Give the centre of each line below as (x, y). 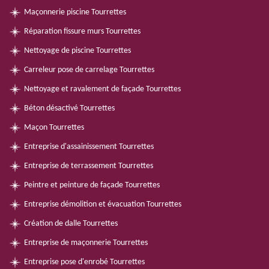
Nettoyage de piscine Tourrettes (77, 51)
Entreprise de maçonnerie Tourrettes (86, 243)
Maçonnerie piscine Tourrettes (75, 12)
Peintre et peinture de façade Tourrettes (92, 185)
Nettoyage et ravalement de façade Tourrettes (102, 89)
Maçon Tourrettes (54, 128)
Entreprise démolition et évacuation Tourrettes (103, 204)
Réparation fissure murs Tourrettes (82, 32)
